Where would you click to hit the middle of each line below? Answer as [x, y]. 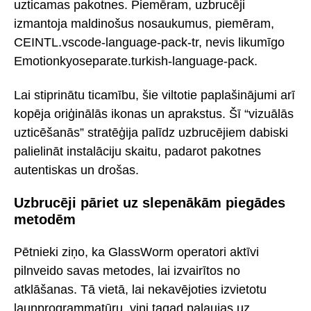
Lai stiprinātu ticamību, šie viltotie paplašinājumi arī [154, 95]
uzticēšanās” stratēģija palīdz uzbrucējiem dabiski [151, 132]
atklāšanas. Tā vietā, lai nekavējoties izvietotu [140, 289]
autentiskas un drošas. [76, 170]
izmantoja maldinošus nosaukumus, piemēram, [144, 24]
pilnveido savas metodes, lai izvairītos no [127, 270]
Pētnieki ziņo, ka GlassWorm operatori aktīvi [136, 252]
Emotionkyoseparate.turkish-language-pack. [136, 61]
